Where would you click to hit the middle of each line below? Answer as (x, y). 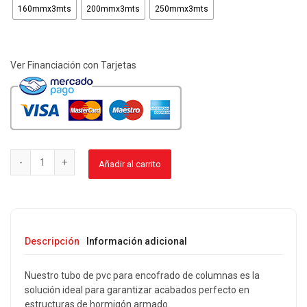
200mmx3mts (113, 9)
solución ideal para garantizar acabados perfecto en (137, 290)
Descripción (52, 242)
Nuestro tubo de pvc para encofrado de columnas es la (142, 276)
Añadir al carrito (130, 164)
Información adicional (137, 242)
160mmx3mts (45, 9)
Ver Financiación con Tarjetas (73, 65)
